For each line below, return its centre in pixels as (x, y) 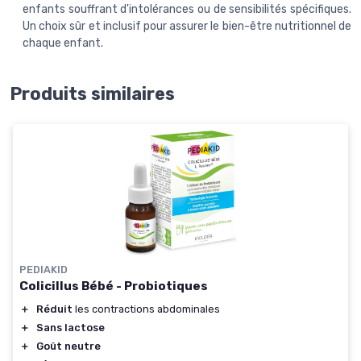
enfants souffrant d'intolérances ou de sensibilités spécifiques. (187, 10)
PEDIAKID (44, 269)
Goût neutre (68, 346)
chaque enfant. (63, 44)
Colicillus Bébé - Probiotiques (114, 286)
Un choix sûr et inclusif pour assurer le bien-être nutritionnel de (187, 27)
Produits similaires (92, 94)
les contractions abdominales (146, 309)
